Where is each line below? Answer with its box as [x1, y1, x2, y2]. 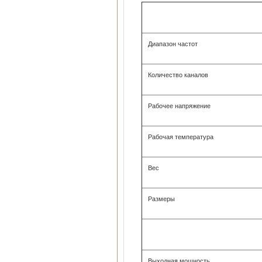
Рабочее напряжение [148, 102, 211, 109]
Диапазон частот [148, 40, 198, 47]
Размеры [148, 195, 175, 202]
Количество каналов [148, 71, 208, 78]
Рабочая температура [148, 133, 213, 140]
